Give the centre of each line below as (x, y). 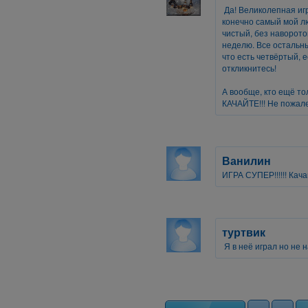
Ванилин (246, 161)
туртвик (244, 232)
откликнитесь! (249, 68)
